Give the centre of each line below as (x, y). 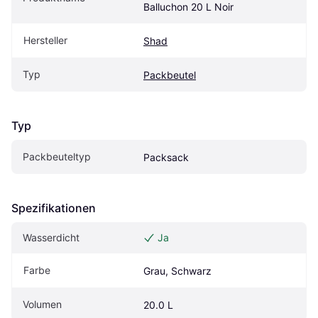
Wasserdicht (51, 238)
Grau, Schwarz (177, 271)
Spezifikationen (54, 208)
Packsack (166, 158)
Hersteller (45, 40)
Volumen (42, 305)
